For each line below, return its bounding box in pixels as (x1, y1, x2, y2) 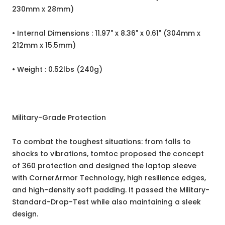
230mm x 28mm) (12, 4, 74, 15)
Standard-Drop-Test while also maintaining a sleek (12, 197, 201, 207)
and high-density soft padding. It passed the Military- (12, 185, 209, 195)
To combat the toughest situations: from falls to (12, 137, 191, 147)
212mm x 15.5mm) (12, 40, 76, 51)
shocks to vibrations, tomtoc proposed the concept (12, 149, 204, 159)
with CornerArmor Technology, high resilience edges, (12, 173, 206, 183)
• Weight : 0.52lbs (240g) (12, 64, 102, 75)
